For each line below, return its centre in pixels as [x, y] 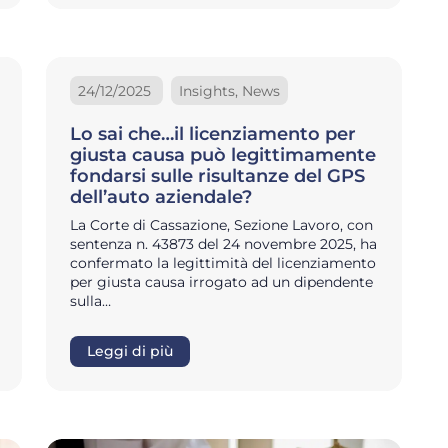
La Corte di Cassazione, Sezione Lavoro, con [221, 225]
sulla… [90, 301]
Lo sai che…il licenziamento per [213, 134]
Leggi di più [130, 351]
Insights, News [229, 90]
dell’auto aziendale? [161, 197]
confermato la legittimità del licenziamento [223, 263]
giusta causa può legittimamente [223, 155]
